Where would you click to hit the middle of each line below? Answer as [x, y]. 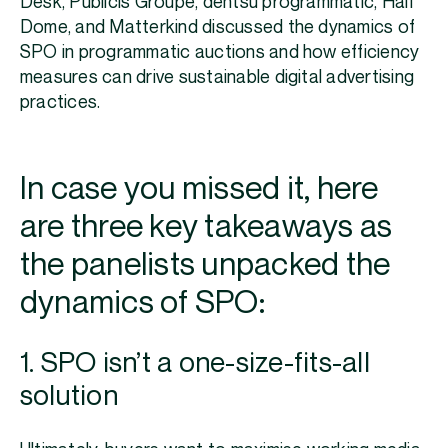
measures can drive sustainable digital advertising [217, 78]
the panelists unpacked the [205, 265]
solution [69, 397]
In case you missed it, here [199, 189]
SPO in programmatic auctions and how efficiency [220, 53]
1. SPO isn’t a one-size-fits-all [195, 364]
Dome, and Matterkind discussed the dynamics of [218, 28]
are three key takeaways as [206, 227]
